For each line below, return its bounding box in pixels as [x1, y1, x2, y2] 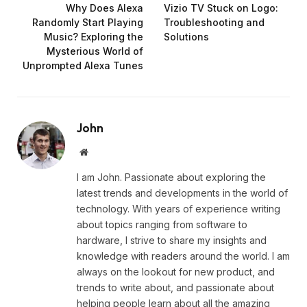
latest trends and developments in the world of [77, 186, 288, 199]
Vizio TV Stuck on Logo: [164, 1, 278, 14]
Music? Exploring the [44, 30, 143, 42]
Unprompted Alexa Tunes [23, 59, 143, 71]
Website [87, 146, 118, 156]
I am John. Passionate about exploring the [77, 171, 266, 183]
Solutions [164, 30, 209, 42]
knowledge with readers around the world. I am [77, 249, 290, 262]
